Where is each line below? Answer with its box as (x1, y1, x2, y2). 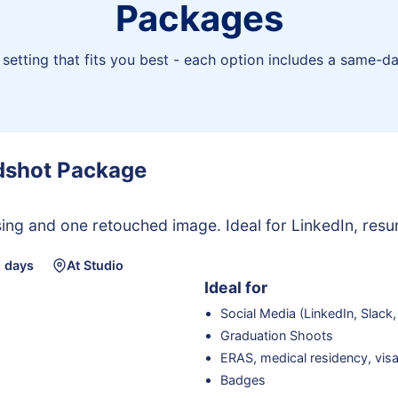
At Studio (66, 258, 123, 274)
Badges (219, 372, 266, 388)
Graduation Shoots (219, 328, 333, 344)
